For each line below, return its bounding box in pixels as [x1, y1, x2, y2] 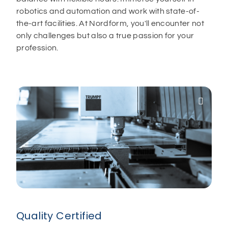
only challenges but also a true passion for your [16, 32, 194, 40]
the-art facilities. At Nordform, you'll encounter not [16, 19, 204, 27]
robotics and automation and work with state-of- [16, 7, 200, 15]
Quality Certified [16, 209, 105, 223]
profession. [16, 44, 60, 52]
